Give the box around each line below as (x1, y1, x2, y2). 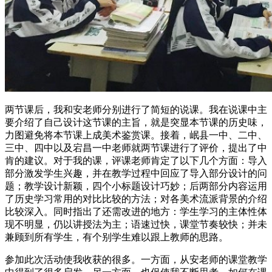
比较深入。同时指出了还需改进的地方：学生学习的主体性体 (5, 206, 267, 217)
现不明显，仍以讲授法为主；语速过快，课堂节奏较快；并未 (5, 219, 267, 229)
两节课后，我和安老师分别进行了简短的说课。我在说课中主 (5, 104, 267, 115)
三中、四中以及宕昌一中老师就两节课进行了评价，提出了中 (5, 142, 267, 153)
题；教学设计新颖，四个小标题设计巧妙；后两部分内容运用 (5, 180, 267, 191)
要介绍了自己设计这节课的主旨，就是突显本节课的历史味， (5, 117, 267, 127)
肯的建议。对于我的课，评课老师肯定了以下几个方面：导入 (5, 155, 267, 166)
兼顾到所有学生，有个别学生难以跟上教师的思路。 (5, 231, 228, 242)
